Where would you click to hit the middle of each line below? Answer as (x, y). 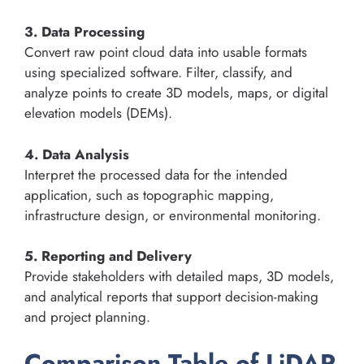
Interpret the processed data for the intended (156, 174)
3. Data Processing (84, 32)
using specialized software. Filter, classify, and (158, 73)
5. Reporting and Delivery (108, 256)
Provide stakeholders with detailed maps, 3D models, (179, 277)
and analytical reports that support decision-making (171, 297)
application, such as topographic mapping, (149, 195)
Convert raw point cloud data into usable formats (166, 52)
